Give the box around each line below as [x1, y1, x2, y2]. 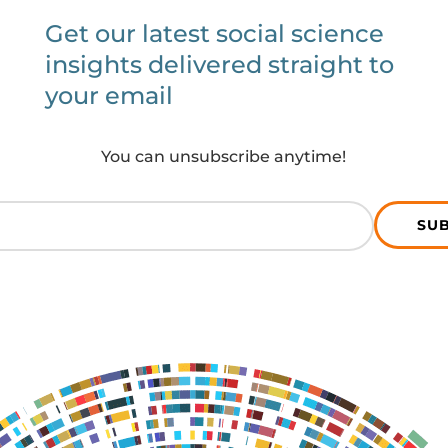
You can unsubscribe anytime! [101, 146, 347, 166]
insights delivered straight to [44, 49, 394, 79]
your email [44, 80, 173, 110]
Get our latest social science [44, 18, 384, 48]
